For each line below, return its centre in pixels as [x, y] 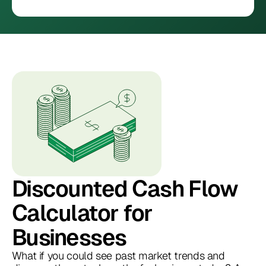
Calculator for [82, 213]
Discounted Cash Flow [125, 188]
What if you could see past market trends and [118, 255]
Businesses [69, 237]
